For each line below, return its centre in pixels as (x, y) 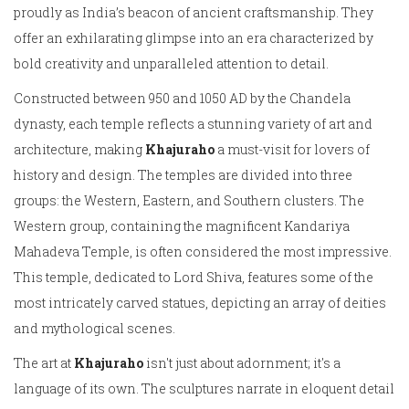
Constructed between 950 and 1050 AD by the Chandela (182, 99)
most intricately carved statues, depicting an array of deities (200, 303)
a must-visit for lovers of (292, 150)
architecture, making (79, 150)
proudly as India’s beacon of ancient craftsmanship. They (194, 13)
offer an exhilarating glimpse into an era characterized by (194, 38)
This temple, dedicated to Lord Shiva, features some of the (194, 278)
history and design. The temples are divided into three (183, 175)
